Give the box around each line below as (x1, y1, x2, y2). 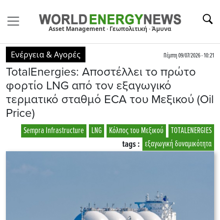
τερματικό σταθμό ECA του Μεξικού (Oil (6, 92, 214, 107)
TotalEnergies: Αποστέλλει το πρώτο (6, 64, 196, 79)
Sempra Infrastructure (24, 125, 84, 137)
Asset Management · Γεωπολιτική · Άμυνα (49, 24, 171, 33)
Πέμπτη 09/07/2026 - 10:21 (164, 51, 214, 60)
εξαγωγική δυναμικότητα (145, 138, 212, 150)
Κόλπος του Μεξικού (109, 125, 164, 137)
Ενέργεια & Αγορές (11, 49, 81, 60)
